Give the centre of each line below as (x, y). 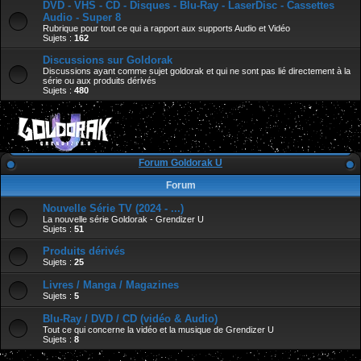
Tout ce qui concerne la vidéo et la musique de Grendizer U (158, 330)
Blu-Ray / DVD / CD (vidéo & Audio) (130, 319)
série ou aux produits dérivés (100, 81)
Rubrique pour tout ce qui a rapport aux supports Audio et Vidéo (166, 29)
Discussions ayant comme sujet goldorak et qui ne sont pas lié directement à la (197, 71)
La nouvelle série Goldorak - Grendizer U (123, 220)
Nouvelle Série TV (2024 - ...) (113, 209)
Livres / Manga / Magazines (111, 285)
